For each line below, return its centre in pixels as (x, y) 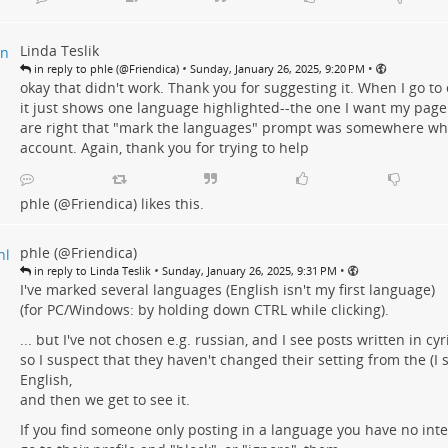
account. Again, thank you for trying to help (164, 148)
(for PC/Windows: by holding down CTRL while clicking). (204, 310)
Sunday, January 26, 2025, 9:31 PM (249, 271)
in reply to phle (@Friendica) (104, 69)
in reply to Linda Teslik (90, 271)
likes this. (170, 204)
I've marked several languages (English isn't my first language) (227, 290)
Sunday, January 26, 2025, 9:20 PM (277, 69)
